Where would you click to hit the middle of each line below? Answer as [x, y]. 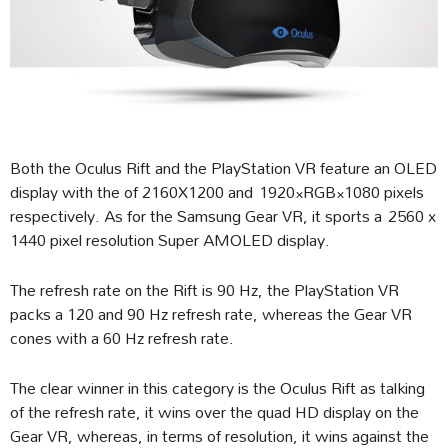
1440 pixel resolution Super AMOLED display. [170, 240]
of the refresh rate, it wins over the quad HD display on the [214, 412]
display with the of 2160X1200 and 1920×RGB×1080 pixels [217, 192]
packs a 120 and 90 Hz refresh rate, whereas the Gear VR [211, 314]
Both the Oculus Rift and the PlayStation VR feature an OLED [223, 168]
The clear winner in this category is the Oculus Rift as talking [217, 388]
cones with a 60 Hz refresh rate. [122, 338]
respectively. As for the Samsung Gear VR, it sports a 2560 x [223, 216]
